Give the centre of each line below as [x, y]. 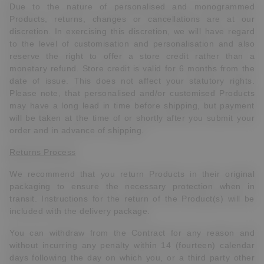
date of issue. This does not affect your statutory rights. [132, 81]
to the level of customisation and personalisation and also [132, 44]
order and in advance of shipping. [77, 130]
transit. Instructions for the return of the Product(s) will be [132, 199]
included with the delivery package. [80, 211]
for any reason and [213, 233]
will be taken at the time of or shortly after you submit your [132, 118]
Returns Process [43, 152]
